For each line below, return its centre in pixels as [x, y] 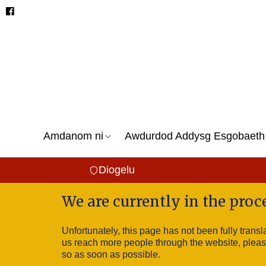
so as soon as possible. [111, 254]
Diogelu [116, 170]
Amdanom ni [73, 136]
